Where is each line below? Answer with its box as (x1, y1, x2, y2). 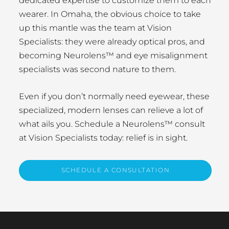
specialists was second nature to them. (19, 64, 176, 75)
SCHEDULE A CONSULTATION (61, 166, 170, 174)
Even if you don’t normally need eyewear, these (19, 91, 210, 101)
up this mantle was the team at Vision (19, 23, 172, 33)
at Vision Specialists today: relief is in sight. (19, 132, 188, 143)
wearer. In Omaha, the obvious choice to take (19, 9, 201, 19)
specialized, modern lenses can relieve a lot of (19, 105, 203, 115)
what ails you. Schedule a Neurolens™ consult (19, 119, 205, 129)
